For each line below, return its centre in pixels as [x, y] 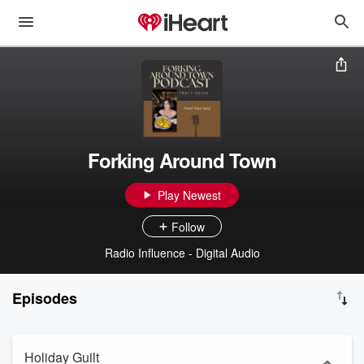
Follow [188, 226]
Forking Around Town [182, 160]
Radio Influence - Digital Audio [182, 253]
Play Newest [189, 195]
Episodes [45, 298]
